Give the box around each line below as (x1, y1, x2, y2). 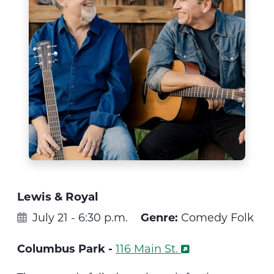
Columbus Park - (17, 240, 116, 256)
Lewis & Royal (17, 188, 98, 204)
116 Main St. (116, 240, 178, 256)
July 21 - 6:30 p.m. (29, 209, 128, 224)
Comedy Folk (178, 209, 254, 224)
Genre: (141, 209, 178, 224)
